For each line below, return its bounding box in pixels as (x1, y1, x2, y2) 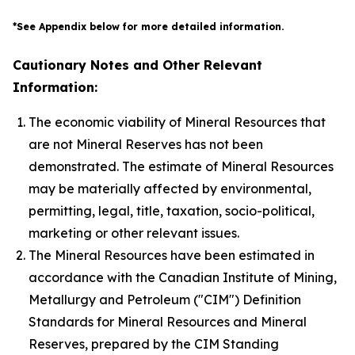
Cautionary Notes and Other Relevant (13, 57, 262, 74)
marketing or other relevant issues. (29, 225, 239, 242)
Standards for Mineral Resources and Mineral (29, 314, 307, 330)
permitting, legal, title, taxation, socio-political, (29, 203, 315, 219)
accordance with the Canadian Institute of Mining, (29, 269, 337, 286)
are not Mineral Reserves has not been (29, 136, 263, 153)
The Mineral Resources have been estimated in (29, 247, 315, 264)
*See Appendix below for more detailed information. (13, 21, 284, 33)
